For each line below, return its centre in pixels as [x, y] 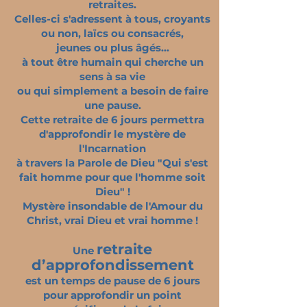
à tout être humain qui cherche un [112, 62]
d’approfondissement [112, 265]
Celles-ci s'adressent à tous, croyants [112, 19]
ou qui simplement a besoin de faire [112, 91]
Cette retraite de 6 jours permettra [112, 120]
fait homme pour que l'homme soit [112, 177]
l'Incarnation [112, 148]
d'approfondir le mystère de [112, 134]
